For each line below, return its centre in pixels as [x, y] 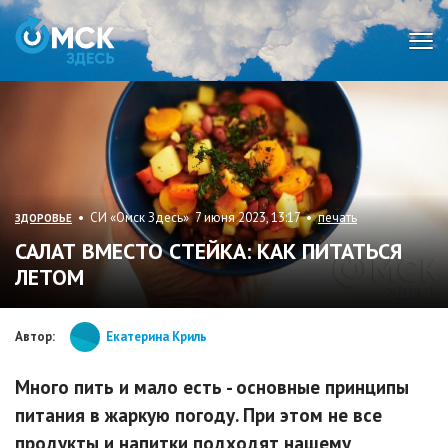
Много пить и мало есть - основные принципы [212, 386]
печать [337, 217]
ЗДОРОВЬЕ [43, 217]
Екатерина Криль [156, 336]
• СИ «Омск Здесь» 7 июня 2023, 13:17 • [195, 217]
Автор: [35, 336]
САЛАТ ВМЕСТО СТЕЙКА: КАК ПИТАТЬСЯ [208, 250]
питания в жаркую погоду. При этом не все [198, 414]
